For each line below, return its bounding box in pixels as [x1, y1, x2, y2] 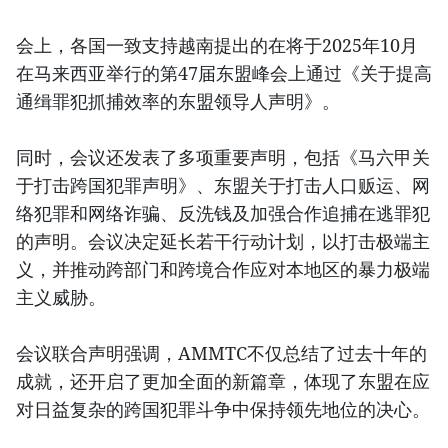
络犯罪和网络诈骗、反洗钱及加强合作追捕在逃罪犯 [16, 201, 430, 226]
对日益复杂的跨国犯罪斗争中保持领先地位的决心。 [16, 397, 430, 422]
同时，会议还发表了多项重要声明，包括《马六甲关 [16, 145, 430, 170]
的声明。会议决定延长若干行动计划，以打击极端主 [16, 229, 430, 254]
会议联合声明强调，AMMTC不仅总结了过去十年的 [16, 341, 427, 366]
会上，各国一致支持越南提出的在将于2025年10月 [16, 33, 418, 58]
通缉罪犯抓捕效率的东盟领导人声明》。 [16, 89, 340, 114]
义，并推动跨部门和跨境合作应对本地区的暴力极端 [16, 257, 430, 282]
